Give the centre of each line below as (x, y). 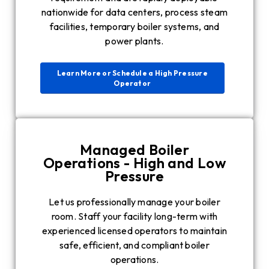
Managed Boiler (134, 150)
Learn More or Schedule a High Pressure (132, 73)
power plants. (134, 41)
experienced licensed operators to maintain (134, 231)
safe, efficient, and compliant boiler (134, 245)
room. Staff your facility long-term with (134, 216)
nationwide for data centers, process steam (134, 12)
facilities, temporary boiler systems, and (134, 27)
